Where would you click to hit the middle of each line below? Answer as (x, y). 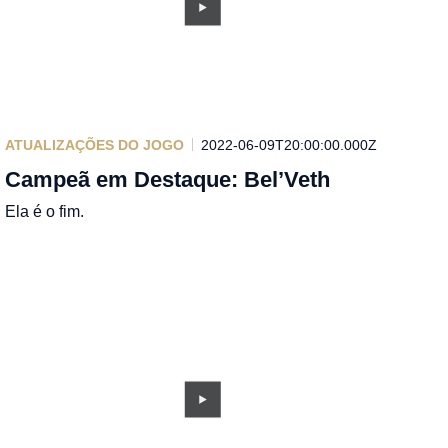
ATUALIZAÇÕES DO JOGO (95, 144)
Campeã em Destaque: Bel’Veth (168, 179)
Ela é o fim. (45, 211)
